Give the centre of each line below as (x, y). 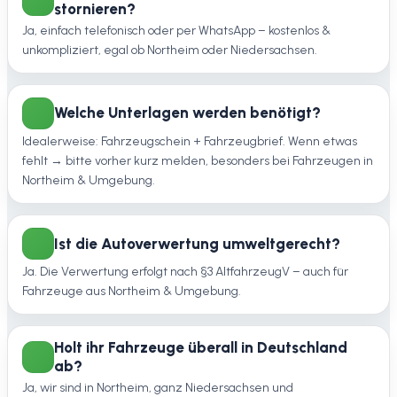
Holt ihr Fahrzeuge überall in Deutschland (201, 348)
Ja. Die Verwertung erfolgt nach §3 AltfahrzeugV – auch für (185, 272)
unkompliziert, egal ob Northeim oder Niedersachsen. (170, 50)
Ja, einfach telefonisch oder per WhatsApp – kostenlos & (176, 30)
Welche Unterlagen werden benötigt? (187, 113)
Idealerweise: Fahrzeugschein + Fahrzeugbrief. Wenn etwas (190, 142)
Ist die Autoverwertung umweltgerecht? (197, 243)
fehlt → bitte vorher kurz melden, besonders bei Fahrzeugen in (198, 161)
